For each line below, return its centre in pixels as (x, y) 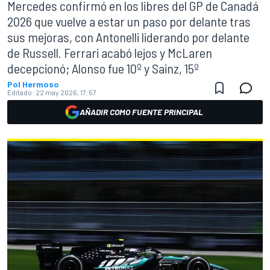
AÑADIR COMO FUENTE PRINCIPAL (141, 112)
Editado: (21, 92)
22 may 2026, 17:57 (66, 92)
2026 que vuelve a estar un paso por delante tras (129, 21)
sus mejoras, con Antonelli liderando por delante (128, 37)
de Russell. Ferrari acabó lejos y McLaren (110, 52)
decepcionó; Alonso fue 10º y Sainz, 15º (103, 68)
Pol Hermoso (33, 84)
